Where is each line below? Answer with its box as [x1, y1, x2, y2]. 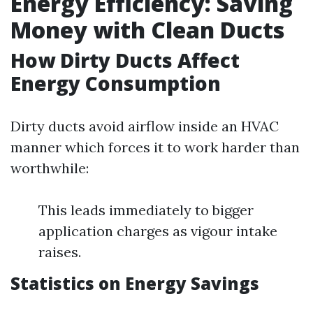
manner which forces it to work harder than [10, 138, 300, 156]
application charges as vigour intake [38, 222, 277, 240]
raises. [38, 243, 81, 261]
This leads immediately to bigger [38, 201, 254, 219]
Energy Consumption [10, 70, 221, 97]
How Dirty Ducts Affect [10, 47, 240, 74]
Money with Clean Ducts [10, 15, 284, 45]
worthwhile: [10, 159, 89, 177]
